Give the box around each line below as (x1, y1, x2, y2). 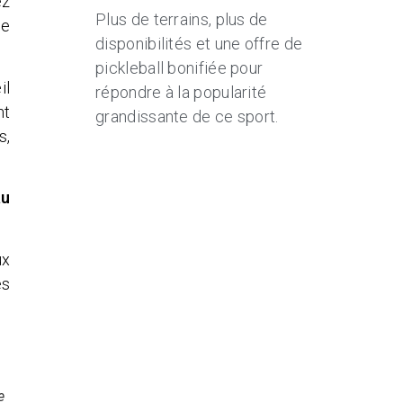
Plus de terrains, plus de (95, 10, 268, 30)
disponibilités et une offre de (95, 34, 303, 54)
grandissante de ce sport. (95, 107, 279, 127)
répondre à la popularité (95, 83, 267, 103)
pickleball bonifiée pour (95, 58, 264, 78)
